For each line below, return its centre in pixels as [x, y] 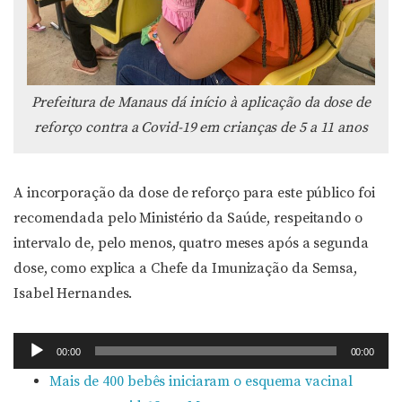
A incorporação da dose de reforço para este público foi [194, 193]
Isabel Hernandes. [73, 293]
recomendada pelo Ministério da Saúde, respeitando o [188, 218]
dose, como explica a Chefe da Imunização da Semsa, [185, 268]
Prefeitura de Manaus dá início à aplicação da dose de [201, 102]
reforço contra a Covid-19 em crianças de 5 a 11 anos [201, 127]
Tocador [40, 345]
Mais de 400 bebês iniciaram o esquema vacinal [201, 381]
